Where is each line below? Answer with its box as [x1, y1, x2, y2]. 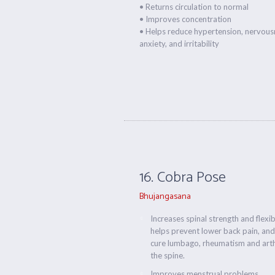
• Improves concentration [139, 14, 232, 24]
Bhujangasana [139, 190, 192, 204]
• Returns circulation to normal [139, 2, 249, 12]
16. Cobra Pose [139, 166, 227, 190]
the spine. [150, 250, 185, 260]
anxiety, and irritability [139, 39, 220, 48]
